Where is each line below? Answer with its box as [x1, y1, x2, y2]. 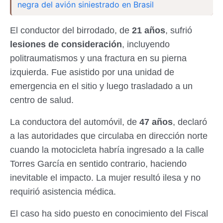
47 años [139, 116, 173, 127]
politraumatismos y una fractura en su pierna [10, 53, 187, 63]
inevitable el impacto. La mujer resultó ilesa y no [10, 172, 201, 183]
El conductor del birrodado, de [10, 25, 132, 35]
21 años [132, 25, 165, 35]
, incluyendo [122, 39, 170, 49]
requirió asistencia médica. [10, 186, 116, 197]
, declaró [173, 116, 207, 127]
